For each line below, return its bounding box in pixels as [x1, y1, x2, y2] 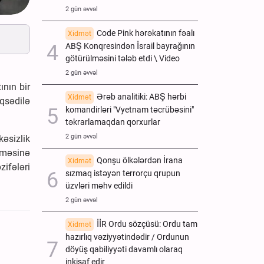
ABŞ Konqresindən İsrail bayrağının [65, 41, 195, 51]
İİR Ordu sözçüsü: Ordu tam [97, 219, 197, 229]
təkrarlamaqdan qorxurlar [65, 117, 160, 127]
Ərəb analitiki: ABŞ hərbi [97, 91, 186, 102]
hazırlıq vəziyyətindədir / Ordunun [65, 232, 189, 242]
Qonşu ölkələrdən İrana [97, 155, 183, 166]
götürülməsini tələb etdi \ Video [65, 53, 180, 64]
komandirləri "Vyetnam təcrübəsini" [65, 104, 194, 115]
